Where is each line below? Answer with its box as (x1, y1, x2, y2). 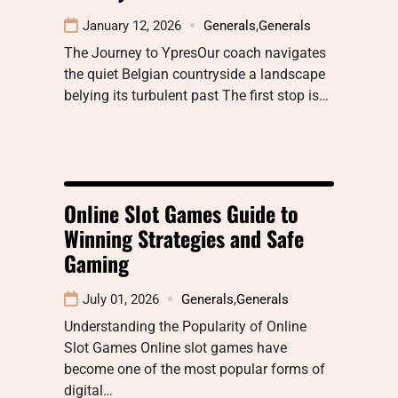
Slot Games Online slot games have (64, 338, 287, 356)
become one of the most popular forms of (64, 360, 325, 378)
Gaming (64, 246, 129, 279)
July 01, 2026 (83, 291, 159, 307)
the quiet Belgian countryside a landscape (64, 65, 325, 83)
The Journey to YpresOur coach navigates (64, 44, 326, 61)
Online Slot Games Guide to (64, 196, 298, 229)
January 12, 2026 (83, 17, 181, 34)
